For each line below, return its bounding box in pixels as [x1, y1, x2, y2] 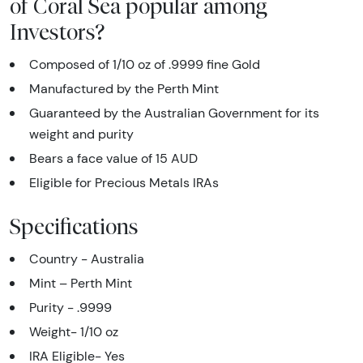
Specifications [10, 212, 139, 239]
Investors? [10, 18, 105, 45]
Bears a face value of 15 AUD [29, 150, 198, 166]
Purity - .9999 [29, 299, 112, 315]
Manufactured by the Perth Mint [29, 80, 219, 96]
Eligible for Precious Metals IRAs [29, 174, 219, 190]
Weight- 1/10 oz [29, 323, 118, 340]
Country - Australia [29, 250, 144, 267]
